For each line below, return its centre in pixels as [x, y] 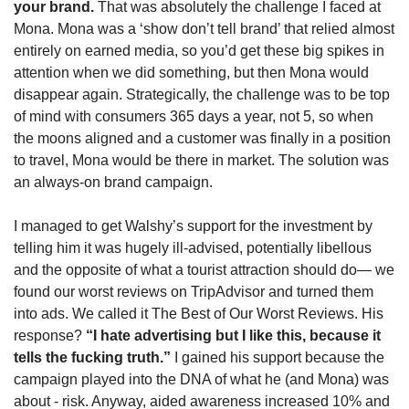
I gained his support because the [279, 357]
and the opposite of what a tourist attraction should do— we [204, 269]
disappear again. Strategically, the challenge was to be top [202, 94]
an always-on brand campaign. [115, 182]
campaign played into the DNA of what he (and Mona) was [201, 379]
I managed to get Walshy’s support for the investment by [193, 225]
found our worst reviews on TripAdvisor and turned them [194, 291]
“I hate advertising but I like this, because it [231, 335]
